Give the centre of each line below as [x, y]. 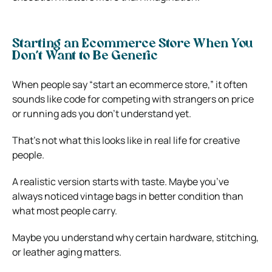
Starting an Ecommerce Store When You [133, 44]
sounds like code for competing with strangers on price [133, 99]
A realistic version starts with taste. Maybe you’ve [121, 181]
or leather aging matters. [67, 252]
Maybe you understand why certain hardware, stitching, [135, 237]
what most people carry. [65, 210]
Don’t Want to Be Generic [85, 56]
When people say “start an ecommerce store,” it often [130, 84]
